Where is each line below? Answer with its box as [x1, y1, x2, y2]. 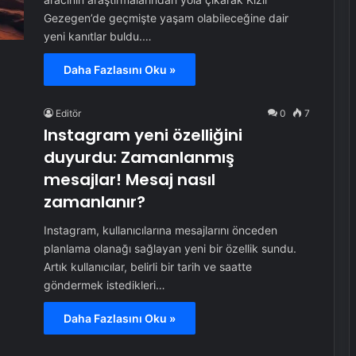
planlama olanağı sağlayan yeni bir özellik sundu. [43, 242, 296, 255]
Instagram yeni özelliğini [43, 124, 242, 146]
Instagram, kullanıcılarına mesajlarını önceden [43, 223, 277, 237]
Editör [55, 107, 81, 119]
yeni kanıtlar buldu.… [43, 29, 152, 43]
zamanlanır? [43, 191, 145, 213]
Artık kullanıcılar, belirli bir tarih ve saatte [43, 260, 252, 273]
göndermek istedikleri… [43, 278, 165, 292]
